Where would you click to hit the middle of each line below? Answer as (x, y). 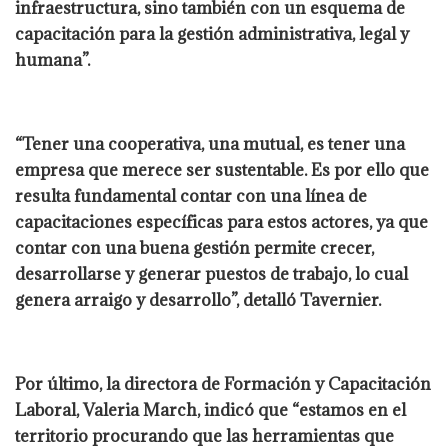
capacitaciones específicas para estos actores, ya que (221, 221)
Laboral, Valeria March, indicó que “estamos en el (210, 409)
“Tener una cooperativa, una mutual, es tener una (210, 143)
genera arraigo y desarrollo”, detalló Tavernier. (198, 299)
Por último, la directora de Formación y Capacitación (223, 383)
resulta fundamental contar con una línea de (191, 195)
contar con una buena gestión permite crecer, (194, 247)
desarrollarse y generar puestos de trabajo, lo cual (211, 273)
